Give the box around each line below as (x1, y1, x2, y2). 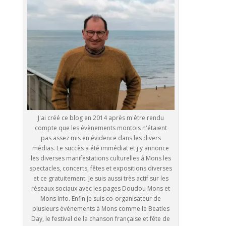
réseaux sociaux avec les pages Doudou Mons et (31, 184, 171, 193)
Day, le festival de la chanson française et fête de (31, 214, 171, 223)
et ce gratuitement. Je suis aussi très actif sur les (33, 174, 168, 183)
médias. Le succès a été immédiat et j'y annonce (32, 144, 169, 153)
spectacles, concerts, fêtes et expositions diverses (29, 164, 173, 173)
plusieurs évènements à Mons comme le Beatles (32, 204, 169, 213)
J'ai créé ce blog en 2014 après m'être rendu (37, 114, 164, 123)
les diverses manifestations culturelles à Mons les (30, 154, 171, 163)
